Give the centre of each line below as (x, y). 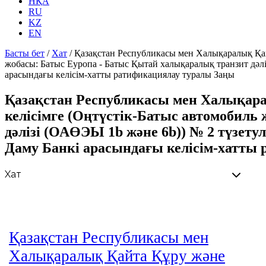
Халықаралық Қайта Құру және (117, 256)
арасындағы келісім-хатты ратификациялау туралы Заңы (120, 75)
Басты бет (25, 53)
